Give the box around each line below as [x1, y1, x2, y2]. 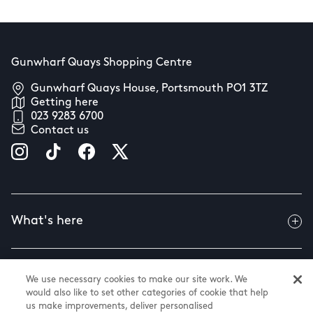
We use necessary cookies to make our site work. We [26, 275, 248, 284]
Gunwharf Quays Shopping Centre [11, 57, 192, 68]
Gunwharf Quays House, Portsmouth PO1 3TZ [31, 83, 268, 94]
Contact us [31, 125, 89, 136]
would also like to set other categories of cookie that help [26, 289, 269, 298]
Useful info [11, 269, 75, 282]
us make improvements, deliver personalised [26, 302, 214, 311]
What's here [11, 214, 83, 228]
